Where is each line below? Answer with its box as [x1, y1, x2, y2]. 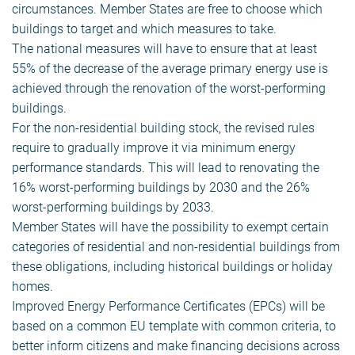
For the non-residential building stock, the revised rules [12, 120, 315, 136]
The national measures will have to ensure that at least [12, 41, 317, 57]
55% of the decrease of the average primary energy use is [12, 61, 328, 77]
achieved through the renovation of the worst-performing [12, 81, 326, 97]
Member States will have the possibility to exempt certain [12, 219, 329, 235]
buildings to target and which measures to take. [12, 21, 277, 37]
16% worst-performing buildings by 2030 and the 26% [12, 180, 310, 196]
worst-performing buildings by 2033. [12, 200, 214, 216]
